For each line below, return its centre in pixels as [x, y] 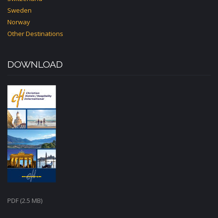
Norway [19, 22]
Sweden [19, 10]
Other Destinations [35, 34]
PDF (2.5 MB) [25, 200]
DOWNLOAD [35, 64]
